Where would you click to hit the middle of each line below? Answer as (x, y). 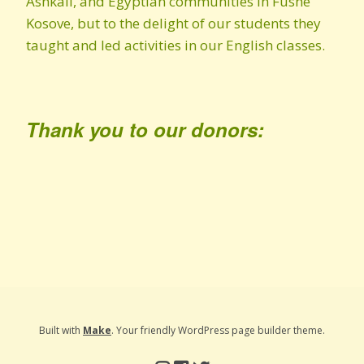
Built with (61, 330)
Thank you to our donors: (145, 129)
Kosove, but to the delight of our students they (173, 23)
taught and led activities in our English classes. (175, 45)
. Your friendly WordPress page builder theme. (218, 330)
